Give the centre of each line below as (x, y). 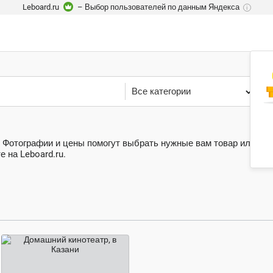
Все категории (161, 91)
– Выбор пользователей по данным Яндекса (158, 7)
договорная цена (44, 264)
